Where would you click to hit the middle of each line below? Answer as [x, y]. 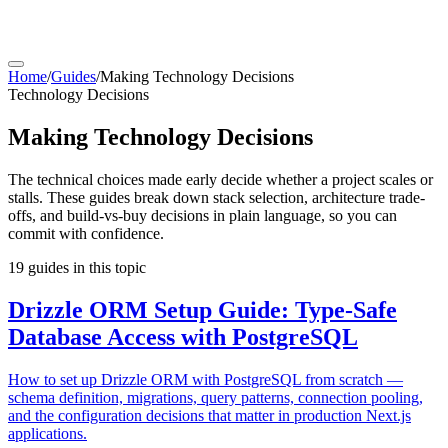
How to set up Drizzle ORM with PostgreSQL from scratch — [205, 379]
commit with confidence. [86, 233]
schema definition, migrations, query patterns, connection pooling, [215, 397]
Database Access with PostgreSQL [183, 336]
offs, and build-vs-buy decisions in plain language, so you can [202, 215]
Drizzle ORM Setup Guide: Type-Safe [202, 309]
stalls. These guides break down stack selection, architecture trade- [216, 197]
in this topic [107, 267]
